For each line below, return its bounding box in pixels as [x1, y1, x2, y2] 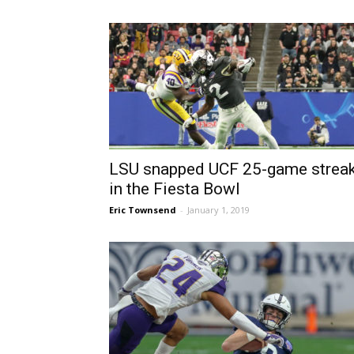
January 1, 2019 [187, 204, 250, 216]
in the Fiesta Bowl [109, 179, 240, 198]
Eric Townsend [109, 204, 176, 216]
